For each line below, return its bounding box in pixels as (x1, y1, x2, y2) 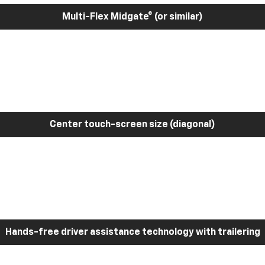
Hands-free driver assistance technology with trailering (5, 227, 260, 237)
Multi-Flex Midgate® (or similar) (62, 12, 203, 22)
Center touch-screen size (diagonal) (50, 119, 215, 130)
